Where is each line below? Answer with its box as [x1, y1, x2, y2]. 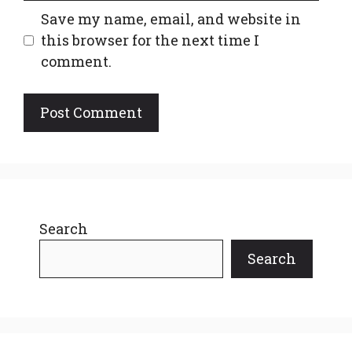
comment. [41, 51, 112, 71]
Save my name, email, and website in [41, 9, 301, 28]
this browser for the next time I [41, 30, 259, 49]
